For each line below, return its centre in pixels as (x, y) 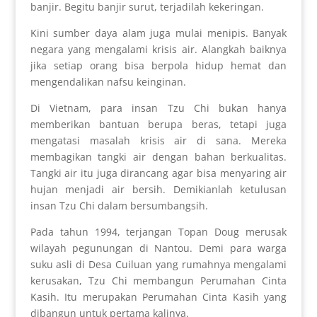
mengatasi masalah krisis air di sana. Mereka (158, 141)
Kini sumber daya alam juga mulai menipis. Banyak (158, 33)
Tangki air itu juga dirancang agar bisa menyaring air (158, 173)
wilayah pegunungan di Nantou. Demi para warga (158, 248)
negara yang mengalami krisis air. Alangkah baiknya (158, 50)
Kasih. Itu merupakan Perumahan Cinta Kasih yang (158, 297)
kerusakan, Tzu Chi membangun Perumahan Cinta (158, 281)
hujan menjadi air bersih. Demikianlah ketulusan (158, 190)
